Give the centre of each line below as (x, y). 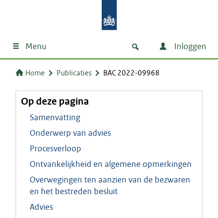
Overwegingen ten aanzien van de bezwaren (110, 180)
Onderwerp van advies (70, 133)
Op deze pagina (55, 101)
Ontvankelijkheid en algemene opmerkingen (111, 164)
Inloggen (189, 46)
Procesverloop (55, 148)
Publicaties (74, 73)
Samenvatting (55, 117)
